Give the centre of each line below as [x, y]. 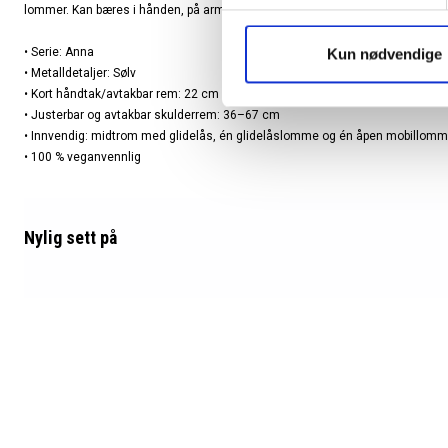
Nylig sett [60, 237]
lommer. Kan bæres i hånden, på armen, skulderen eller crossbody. [207, 10]
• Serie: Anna [59, 52]
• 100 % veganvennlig [82, 157]
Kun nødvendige [384, 54]
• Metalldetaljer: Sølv [80, 73]
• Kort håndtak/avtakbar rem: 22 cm [121, 94]
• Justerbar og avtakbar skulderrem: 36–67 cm [152, 115]
